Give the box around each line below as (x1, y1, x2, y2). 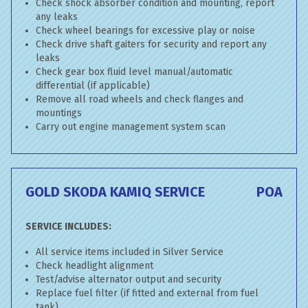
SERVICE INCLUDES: (25, 221, 111, 232)
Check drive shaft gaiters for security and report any (36, 38, 267, 50)
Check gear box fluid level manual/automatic (36, 66, 233, 78)
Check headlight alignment (36, 260, 153, 272)
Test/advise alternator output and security (36, 274, 221, 285)
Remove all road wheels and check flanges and (36, 93, 243, 105)
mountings (36, 107, 82, 119)
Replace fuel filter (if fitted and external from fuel (36, 287, 258, 299)
